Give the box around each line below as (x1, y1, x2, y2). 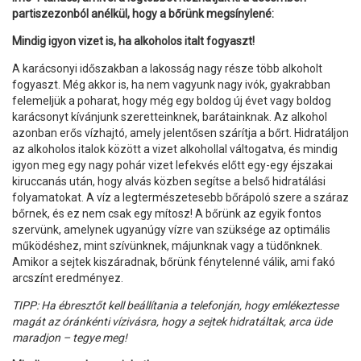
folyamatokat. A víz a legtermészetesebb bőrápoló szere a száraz (12, 190, 349, 204)
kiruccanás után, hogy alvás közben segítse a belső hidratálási (12, 174, 326, 188)
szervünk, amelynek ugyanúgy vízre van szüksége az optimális (12, 222, 330, 236)
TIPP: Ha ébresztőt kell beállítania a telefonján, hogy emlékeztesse (12, 298, 338, 312)
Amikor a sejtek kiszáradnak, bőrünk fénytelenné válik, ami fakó (12, 255, 335, 268)
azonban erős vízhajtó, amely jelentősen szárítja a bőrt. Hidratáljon (12, 126, 349, 139)
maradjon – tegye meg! (12, 330, 127, 344)
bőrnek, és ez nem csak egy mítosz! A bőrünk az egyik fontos (12, 206, 322, 220)
